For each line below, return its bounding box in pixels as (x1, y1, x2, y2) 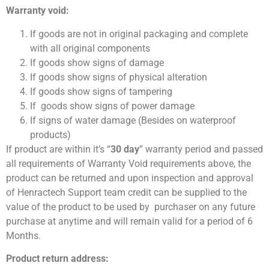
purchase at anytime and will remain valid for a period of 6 (6, 215, 253, 227)
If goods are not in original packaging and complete (30, 28, 248, 40)
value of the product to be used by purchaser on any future (6, 201, 255, 213)
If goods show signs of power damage (30, 100, 195, 112)
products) (30, 128, 71, 141)
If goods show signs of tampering (30, 85, 172, 97)
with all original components (30, 42, 150, 54)
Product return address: (6, 252, 109, 264)
